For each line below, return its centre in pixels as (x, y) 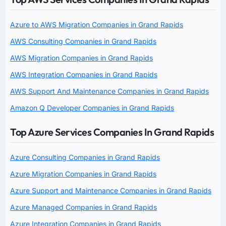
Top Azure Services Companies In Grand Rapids (112, 132)
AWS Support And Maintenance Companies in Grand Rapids (109, 91)
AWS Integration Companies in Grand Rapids (84, 75)
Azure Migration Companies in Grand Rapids (83, 174)
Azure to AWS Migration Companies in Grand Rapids (97, 25)
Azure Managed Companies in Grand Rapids (83, 207)
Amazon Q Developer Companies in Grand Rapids (92, 108)
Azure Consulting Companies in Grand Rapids (85, 157)
